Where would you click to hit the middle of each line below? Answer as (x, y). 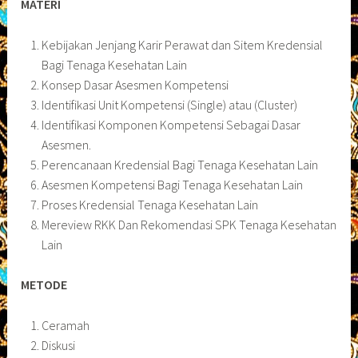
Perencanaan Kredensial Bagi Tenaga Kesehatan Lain (179, 164)
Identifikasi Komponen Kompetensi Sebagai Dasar (171, 124)
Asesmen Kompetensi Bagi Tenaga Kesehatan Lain (172, 184)
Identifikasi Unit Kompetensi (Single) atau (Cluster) (169, 104)
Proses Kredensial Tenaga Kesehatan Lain (149, 204)
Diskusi (58, 345)
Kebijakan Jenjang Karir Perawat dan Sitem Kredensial (182, 44)
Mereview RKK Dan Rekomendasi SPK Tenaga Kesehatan (189, 224)
